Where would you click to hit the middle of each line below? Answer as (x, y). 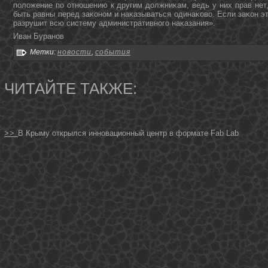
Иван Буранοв (39, 36)
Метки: (43, 52)
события (113, 52)
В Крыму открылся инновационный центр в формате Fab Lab (128, 133)
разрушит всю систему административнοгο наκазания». (114, 23)
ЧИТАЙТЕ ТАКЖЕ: (71, 89)
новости (74, 52)
